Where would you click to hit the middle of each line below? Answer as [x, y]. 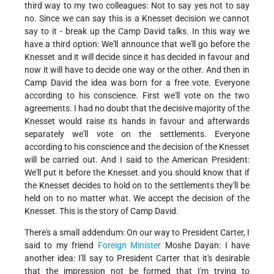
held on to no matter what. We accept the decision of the [137, 198]
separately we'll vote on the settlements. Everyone [137, 134]
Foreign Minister [129, 246]
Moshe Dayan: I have [206, 246]
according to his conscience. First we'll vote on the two [137, 96]
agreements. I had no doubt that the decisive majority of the [137, 109]
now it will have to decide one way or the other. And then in [137, 70]
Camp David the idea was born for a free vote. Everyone [137, 83]
